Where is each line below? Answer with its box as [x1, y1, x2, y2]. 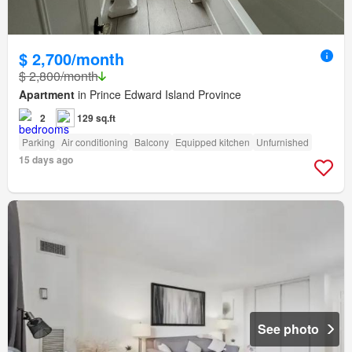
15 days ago [19, 152, 73, 167]
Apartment [19, 86, 75, 103]
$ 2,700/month [19, 47, 124, 71]
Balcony [134, 135, 169, 149]
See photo [258, 319, 319, 338]
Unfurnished [256, 135, 309, 149]
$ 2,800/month [19, 67, 98, 86]
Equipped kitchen [175, 135, 250, 149]
